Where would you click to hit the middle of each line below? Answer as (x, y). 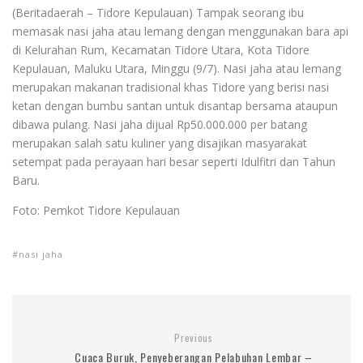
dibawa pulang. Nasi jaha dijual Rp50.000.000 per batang (160, 124)
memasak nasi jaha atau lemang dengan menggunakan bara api (180, 31)
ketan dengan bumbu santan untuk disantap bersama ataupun (175, 105)
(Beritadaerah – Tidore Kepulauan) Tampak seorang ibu (158, 12)
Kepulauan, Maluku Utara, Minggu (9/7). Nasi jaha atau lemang (177, 68)
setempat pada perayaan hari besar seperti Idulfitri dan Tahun (174, 161)
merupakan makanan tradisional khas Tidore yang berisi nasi (171, 87)
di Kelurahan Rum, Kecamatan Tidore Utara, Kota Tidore (161, 49)
